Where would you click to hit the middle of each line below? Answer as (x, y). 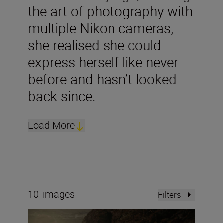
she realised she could (95, 45)
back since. (62, 96)
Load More (51, 125)
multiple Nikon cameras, (101, 28)
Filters (169, 195)
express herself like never (103, 62)
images (59, 194)
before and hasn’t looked (102, 79)
